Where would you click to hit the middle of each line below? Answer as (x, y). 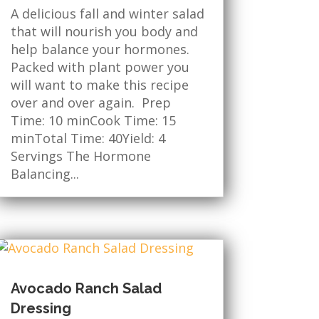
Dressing (41, 308)
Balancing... (45, 173)
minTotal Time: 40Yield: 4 (88, 138)
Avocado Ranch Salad (86, 288)
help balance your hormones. (100, 49)
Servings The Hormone (80, 156)
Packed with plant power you (100, 67)
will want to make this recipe (99, 84)
